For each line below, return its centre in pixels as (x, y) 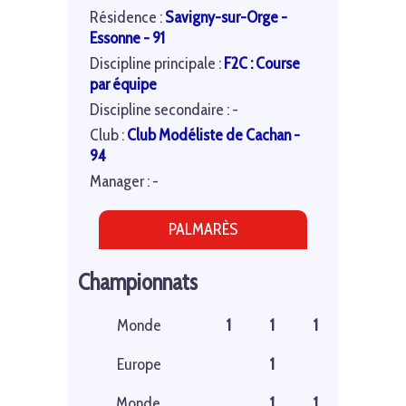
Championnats (138, 282)
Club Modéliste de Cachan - (213, 135)
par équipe (123, 85)
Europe (138, 365)
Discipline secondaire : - (164, 110)
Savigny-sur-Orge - (226, 18)
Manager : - (124, 182)
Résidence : (127, 18)
